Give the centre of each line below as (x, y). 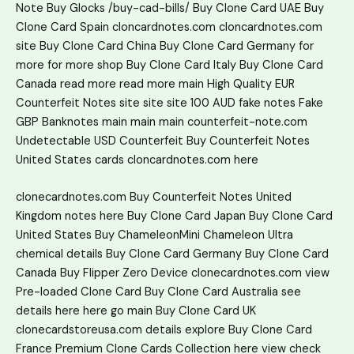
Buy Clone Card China (98, 46)
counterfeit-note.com (247, 122)
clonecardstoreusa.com (79, 330)
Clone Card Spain (62, 27)
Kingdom (39, 216)
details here (48, 311)
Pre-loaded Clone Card (79, 292)
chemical (40, 254)
